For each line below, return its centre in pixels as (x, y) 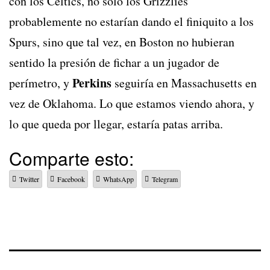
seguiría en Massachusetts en (184, 83)
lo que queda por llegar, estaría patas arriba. (116, 124)
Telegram (165, 179)
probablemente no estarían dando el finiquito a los (131, 22)
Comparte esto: (71, 159)
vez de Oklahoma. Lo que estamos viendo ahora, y (132, 104)
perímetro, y (41, 83)
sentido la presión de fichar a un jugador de (114, 63)
